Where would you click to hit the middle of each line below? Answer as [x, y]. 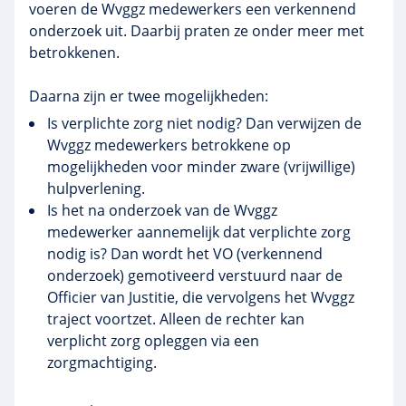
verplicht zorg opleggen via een [153, 341]
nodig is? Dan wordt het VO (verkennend [185, 254]
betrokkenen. [76, 53]
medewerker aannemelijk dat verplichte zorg [199, 232]
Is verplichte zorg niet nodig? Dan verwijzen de [204, 123]
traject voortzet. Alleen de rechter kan [176, 319]
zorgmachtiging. [102, 362]
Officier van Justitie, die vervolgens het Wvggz [201, 297]
